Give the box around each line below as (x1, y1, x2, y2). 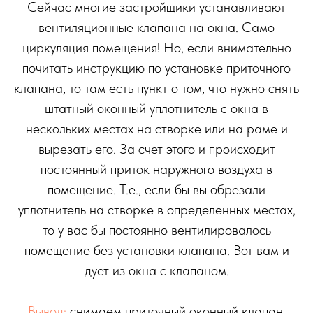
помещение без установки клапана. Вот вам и (24, 242, 289, 259)
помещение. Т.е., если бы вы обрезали (48, 181, 265, 198)
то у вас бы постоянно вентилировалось (42, 221, 271, 239)
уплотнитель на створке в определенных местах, (17, 201, 296, 219)
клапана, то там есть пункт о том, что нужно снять (14, 80, 299, 97)
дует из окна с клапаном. (84, 262, 229, 279)
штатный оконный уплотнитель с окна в (45, 100, 268, 117)
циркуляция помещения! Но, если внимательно (22, 39, 291, 57)
